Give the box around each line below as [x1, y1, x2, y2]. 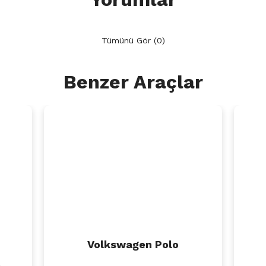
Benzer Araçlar [63, 71, 203, 93]
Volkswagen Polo [87, 238, 179, 251]
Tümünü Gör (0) [101, 36, 165, 45]
